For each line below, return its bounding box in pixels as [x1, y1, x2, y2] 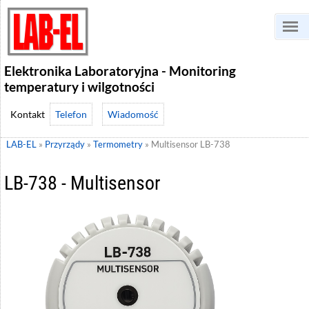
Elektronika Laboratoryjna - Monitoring [4, 63, 236, 79]
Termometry [93, 139, 143, 150]
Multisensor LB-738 [151, 139, 230, 150]
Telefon [55, 108, 87, 120]
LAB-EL [6, 139, 37, 150]
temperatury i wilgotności [4, 79, 154, 94]
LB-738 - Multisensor [4, 171, 161, 195]
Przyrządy [45, 139, 85, 150]
